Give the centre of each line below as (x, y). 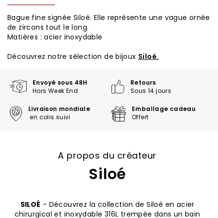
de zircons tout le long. (48, 27)
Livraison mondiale (59, 109)
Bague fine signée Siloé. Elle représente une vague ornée (109, 18)
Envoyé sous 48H (61, 82)
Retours (144, 82)
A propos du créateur (108, 155)
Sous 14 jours (151, 91)
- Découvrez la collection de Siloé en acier (118, 204)
